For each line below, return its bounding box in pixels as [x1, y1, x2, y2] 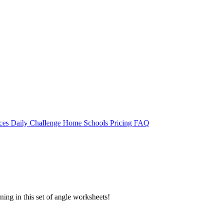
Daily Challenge [11, 119, 63, 127]
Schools [84, 119, 110, 127]
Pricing [110, 119, 134, 127]
